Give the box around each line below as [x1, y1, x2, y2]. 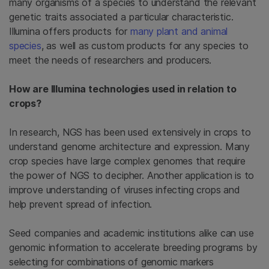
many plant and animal [130, 25, 228, 38]
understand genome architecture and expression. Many [9, 141, 250, 153]
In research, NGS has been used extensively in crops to [9, 126, 251, 139]
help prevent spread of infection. [9, 198, 153, 211]
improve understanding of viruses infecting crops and [9, 184, 240, 196]
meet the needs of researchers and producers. [9, 54, 212, 67]
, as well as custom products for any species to [41, 40, 249, 52]
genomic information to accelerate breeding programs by [9, 241, 258, 254]
